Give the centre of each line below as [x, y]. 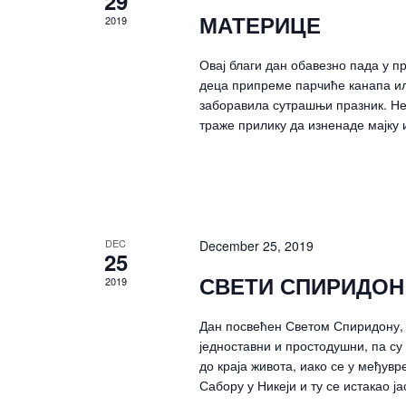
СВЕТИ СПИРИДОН [301, 285]
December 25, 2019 [256, 245]
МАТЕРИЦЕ [260, 24]
